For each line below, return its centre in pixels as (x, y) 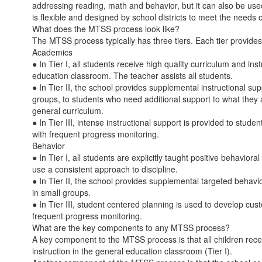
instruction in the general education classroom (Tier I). (132, 251)
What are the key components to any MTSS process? (131, 227)
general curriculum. (68, 111)
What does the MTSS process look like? (106, 29)
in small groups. (61, 192)
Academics (52, 52)
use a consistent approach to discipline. (105, 169)
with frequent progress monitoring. (96, 134)
